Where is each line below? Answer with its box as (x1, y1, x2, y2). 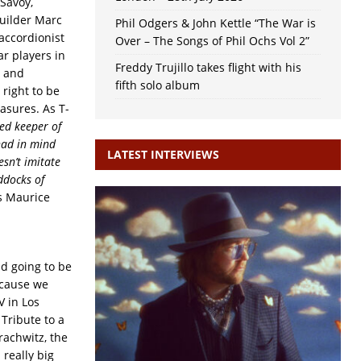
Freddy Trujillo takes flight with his (114, 60, 301, 76)
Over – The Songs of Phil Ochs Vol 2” (114, 33, 309, 49)
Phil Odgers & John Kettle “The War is (114, 15, 316, 31)
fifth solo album (114, 77, 200, 93)
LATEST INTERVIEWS (106, 147, 219, 163)
